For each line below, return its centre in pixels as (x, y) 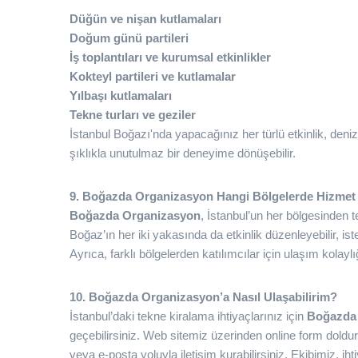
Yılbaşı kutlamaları (121, 95)
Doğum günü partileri (129, 38)
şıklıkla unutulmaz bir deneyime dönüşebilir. (183, 153)
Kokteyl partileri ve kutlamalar (153, 76)
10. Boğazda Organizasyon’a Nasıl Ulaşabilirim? (203, 297)
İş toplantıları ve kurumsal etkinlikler (170, 57)
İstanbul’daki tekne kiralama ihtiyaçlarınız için (188, 316)
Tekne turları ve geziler (133, 115)
